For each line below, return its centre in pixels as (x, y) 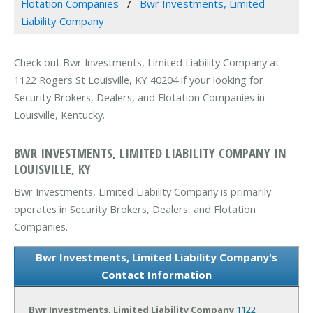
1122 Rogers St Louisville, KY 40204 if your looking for (139, 80)
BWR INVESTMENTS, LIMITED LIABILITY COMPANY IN (150, 152)
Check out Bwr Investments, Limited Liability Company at (147, 63)
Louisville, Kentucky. (59, 115)
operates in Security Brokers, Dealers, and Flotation (135, 209)
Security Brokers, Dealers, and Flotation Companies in (139, 97)
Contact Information (156, 274)
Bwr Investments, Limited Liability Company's (156, 257)
